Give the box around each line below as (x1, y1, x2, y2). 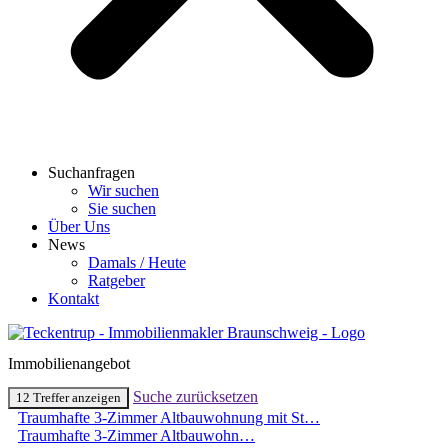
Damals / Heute (88, 254, 186, 271)
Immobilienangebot (8, 355, 130, 373)
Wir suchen (88, 182, 159, 199)
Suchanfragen (48, 164, 135, 181)
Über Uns (48, 218, 110, 235)
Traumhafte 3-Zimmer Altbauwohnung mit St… (18, 408, 320, 426)
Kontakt (48, 290, 99, 307)
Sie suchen (88, 200, 156, 217)
